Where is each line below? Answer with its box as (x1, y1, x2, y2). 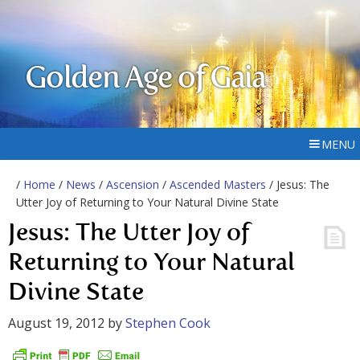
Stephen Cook (125, 314, 211, 332)
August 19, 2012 (8, 314, 104, 332)
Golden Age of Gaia (25, 64, 266, 95)
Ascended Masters (170, 177, 266, 192)
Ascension (106, 177, 159, 192)
